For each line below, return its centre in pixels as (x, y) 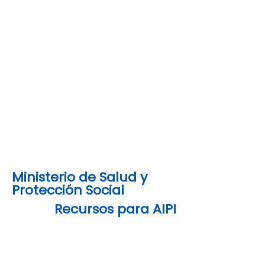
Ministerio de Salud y (80, 177)
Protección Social (68, 190)
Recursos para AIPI (115, 209)
